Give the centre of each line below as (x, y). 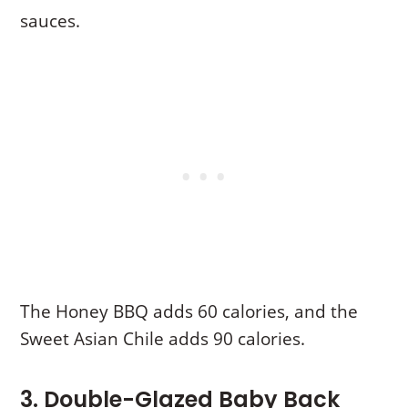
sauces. (51, 21)
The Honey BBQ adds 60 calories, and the (189, 312)
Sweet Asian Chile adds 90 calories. (163, 339)
